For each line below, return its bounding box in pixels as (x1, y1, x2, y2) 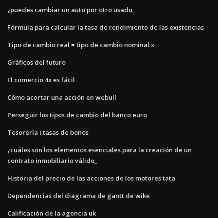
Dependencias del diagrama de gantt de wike (7, 191, 150, 200)
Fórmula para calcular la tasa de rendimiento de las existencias (7, 22, 204, 32)
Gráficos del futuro (7, 57, 66, 67)
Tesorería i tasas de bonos (7, 127, 89, 137)
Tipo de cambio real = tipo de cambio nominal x (7, 40, 154, 49)
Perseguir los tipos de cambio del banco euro (7, 110, 147, 119)
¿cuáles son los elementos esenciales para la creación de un (7, 145, 192, 154)
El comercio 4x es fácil (7, 75, 75, 84)
